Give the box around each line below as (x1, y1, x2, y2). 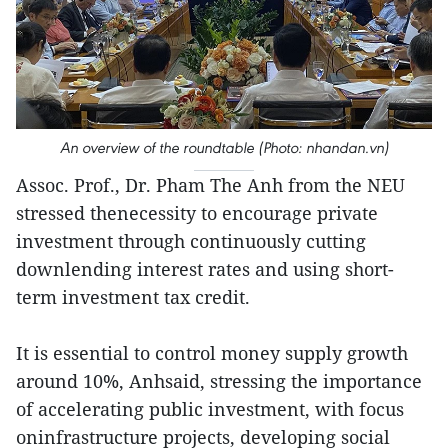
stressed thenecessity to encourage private (16, 201, 378, 226)
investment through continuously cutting (16, 229, 366, 254)
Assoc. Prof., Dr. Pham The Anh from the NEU (16, 173, 405, 198)
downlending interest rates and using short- (16, 257, 394, 282)
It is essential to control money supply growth (16, 341, 408, 366)
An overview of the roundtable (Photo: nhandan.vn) (59, 138, 389, 158)
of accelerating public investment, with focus (16, 397, 404, 422)
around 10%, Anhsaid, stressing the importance (16, 369, 422, 394)
